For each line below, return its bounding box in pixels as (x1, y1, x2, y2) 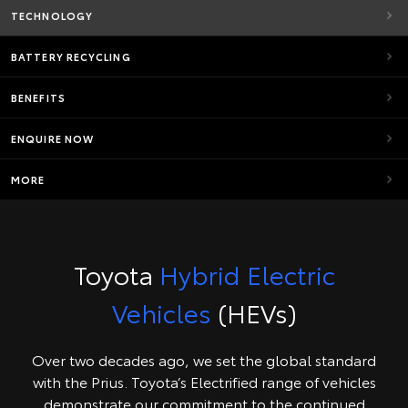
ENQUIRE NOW (11, 131, 95, 146)
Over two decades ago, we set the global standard (32, 349, 376, 370)
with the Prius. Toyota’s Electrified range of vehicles (32, 371, 376, 392)
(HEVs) (210, 293, 297, 330)
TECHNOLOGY (11, 8, 93, 23)
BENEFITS (11, 90, 66, 105)
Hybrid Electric (158, 255, 335, 291)
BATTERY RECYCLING (11, 49, 131, 64)
